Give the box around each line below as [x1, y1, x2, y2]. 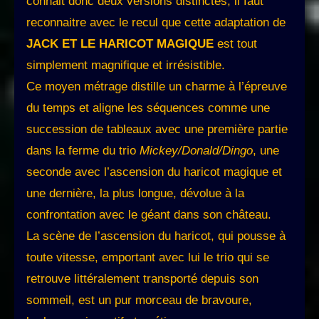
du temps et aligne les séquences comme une [26, 101, 270, 115]
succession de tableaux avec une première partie [26, 122, 288, 137]
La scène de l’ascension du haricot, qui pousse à [26, 229, 286, 244]
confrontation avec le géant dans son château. [26, 208, 271, 222]
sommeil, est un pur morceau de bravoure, [26, 293, 252, 308]
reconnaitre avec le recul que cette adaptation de [26, 16, 286, 30]
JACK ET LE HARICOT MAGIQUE [26, 37, 214, 51]
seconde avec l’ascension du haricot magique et [26, 165, 282, 179]
